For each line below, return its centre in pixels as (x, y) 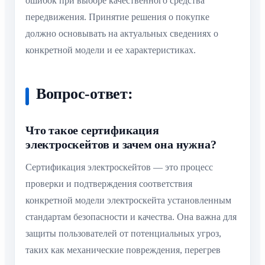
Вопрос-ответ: (85, 94)
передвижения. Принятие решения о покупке (117, 17)
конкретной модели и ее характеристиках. (111, 50)
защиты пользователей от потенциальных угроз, (123, 234)
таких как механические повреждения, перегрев (123, 250)
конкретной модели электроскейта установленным (128, 201)
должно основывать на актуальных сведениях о (122, 34)
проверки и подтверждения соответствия (109, 184)
